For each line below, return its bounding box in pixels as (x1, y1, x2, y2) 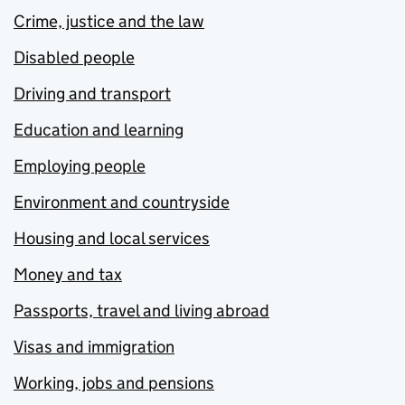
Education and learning (14, 119, 184, 141)
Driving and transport (14, 83, 171, 105)
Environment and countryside (14, 192, 230, 213)
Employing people (14, 155, 146, 177)
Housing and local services (14, 228, 210, 250)
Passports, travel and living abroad (14, 300, 269, 322)
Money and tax (14, 264, 122, 286)
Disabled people (14, 47, 135, 69)
